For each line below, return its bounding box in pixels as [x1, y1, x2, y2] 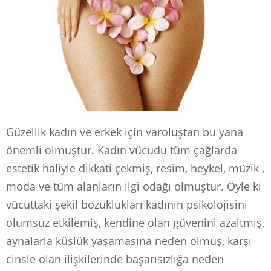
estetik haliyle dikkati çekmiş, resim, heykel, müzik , [6, 160, 264, 175]
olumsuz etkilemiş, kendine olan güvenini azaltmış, [6, 215, 264, 230]
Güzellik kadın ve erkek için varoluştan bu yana [6, 124, 243, 139]
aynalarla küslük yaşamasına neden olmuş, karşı [6, 233, 252, 248]
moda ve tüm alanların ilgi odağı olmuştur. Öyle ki [6, 178, 261, 194]
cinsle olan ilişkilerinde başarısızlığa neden [6, 251, 224, 266]
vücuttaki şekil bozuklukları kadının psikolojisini [6, 197, 247, 212]
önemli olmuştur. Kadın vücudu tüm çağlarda [6, 142, 237, 157]
